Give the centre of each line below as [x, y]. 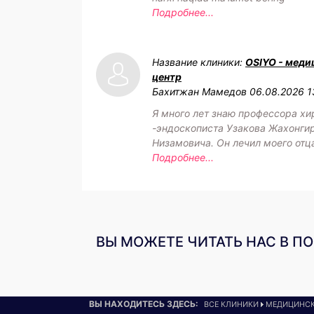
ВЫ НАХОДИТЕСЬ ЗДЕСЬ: [144, 303]
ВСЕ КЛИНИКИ [231, 304]
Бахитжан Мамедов [199, 91]
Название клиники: [199, 62]
